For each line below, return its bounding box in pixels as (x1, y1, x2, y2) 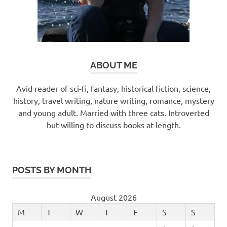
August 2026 (90, 192, 137, 202)
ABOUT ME (90, 59, 137, 70)
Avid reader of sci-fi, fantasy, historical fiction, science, (16, 83, 211, 93)
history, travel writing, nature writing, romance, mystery (13, 95, 214, 105)
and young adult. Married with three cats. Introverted (18, 107, 209, 118)
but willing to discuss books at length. (46, 119, 181, 130)
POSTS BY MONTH (12, 164, 91, 175)
